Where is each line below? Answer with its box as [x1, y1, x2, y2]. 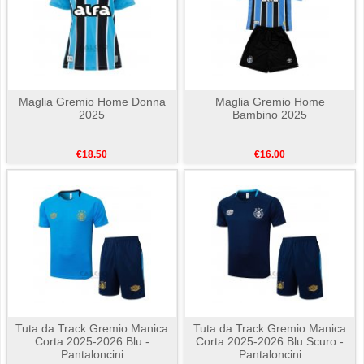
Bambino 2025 [232, 108, 308, 122]
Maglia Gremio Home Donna [18, 95, 166, 109]
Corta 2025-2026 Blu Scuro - [196, 335, 344, 349]
